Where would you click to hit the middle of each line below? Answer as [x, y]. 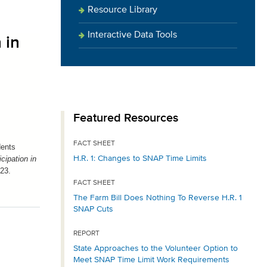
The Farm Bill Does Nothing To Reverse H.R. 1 [158, 198]
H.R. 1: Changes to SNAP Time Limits [140, 159]
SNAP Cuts [93, 209]
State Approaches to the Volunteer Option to [156, 249]
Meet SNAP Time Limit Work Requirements [151, 260]
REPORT [86, 234]
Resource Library [122, 10]
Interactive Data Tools [132, 35]
